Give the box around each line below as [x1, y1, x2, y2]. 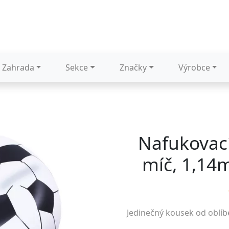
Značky [120, 62, 147, 73]
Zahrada [2, 62, 34, 73]
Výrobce [178, 62, 210, 73]
